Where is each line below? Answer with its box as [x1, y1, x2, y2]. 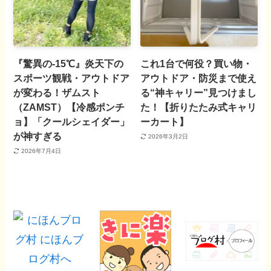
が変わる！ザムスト [13, 87, 101, 99]
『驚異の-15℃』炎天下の [13, 58, 124, 70]
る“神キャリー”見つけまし [140, 87, 257, 99]
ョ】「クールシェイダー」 [13, 116, 130, 128]
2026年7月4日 [21, 147, 61, 154]
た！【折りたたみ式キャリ [140, 102, 257, 113]
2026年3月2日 [148, 132, 188, 140]
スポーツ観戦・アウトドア [13, 73, 130, 84]
